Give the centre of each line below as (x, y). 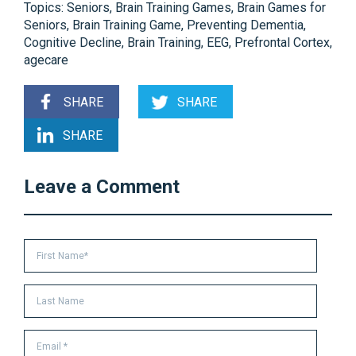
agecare (46, 60)
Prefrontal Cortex (282, 42)
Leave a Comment (102, 186)
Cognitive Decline (73, 42)
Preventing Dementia (245, 25)
